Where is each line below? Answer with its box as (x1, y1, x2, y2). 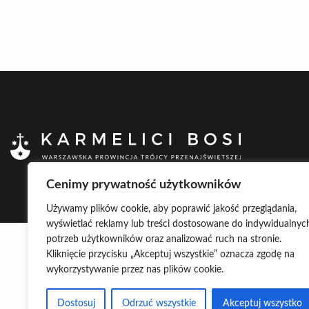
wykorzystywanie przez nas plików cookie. (46, 265, 223, 275)
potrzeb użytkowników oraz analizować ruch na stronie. (46, 235, 281, 244)
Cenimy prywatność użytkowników (46, 179, 241, 191)
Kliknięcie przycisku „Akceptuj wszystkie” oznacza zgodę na (46, 250, 295, 259)
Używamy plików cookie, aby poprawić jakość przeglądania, (46, 204, 297, 214)
